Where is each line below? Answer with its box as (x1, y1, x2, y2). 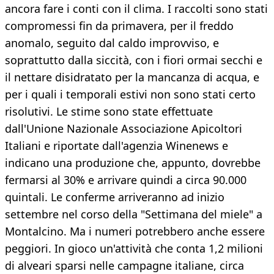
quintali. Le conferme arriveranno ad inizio (5, 190, 224, 205)
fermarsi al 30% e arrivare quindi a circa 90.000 (5, 172, 246, 188)
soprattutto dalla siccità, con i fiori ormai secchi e (5, 53, 262, 68)
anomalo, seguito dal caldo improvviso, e (5, 35, 219, 51)
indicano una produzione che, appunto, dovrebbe (5, 155, 261, 171)
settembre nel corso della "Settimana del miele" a (5, 207, 262, 222)
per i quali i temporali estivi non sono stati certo (5, 87, 256, 102)
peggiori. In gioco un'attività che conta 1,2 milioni (5, 241, 263, 256)
